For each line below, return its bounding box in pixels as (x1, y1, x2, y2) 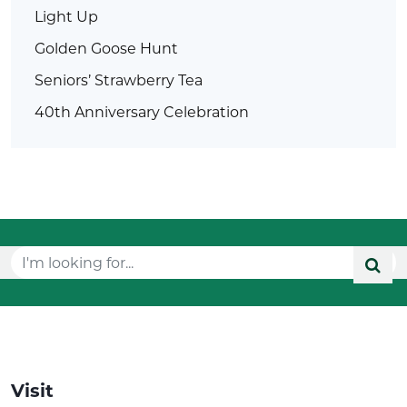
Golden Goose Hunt (35, 37, 178, 57)
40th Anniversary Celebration (35, 101, 249, 121)
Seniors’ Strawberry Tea (35, 69, 203, 89)
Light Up (35, 5, 98, 25)
